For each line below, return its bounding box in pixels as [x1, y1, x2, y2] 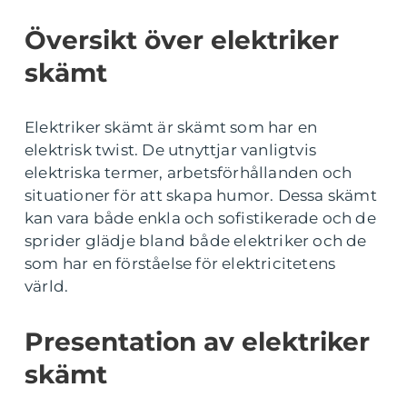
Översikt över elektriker [25, 25, 339, 55]
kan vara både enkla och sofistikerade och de [25, 209, 376, 227]
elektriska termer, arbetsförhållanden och [25, 164, 352, 182]
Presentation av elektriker [25, 326, 370, 357]
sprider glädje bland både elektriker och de [25, 232, 367, 250]
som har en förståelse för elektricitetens [25, 254, 336, 273]
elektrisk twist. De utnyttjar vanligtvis [25, 141, 317, 159]
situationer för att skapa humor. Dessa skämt [25, 186, 377, 204]
